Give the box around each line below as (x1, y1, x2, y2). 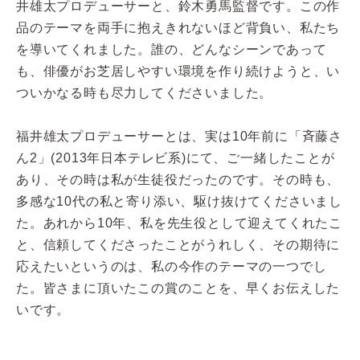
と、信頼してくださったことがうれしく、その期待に (16, 237, 341, 252)
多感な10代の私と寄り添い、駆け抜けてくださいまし (16, 194, 342, 208)
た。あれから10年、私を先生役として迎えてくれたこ (16, 215, 342, 230)
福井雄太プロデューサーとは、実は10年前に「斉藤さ (16, 129, 342, 143)
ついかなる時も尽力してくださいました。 (16, 85, 273, 100)
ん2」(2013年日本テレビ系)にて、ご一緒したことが (16, 150, 335, 165)
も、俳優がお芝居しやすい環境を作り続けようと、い (16, 63, 341, 78)
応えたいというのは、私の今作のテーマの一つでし (16, 259, 327, 273)
